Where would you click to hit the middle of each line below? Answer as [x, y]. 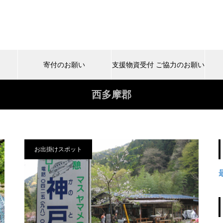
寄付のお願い [64, 65]
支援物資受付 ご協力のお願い [158, 65]
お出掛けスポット [58, 149]
